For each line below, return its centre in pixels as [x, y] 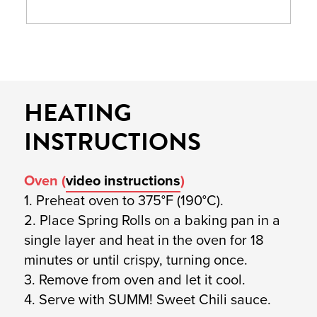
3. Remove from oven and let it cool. [134, 280]
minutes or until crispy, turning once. [136, 260]
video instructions [123, 181]
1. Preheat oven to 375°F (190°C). [123, 201]
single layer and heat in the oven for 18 [144, 240]
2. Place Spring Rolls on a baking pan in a [152, 220]
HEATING [77, 113]
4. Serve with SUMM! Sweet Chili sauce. [147, 300]
